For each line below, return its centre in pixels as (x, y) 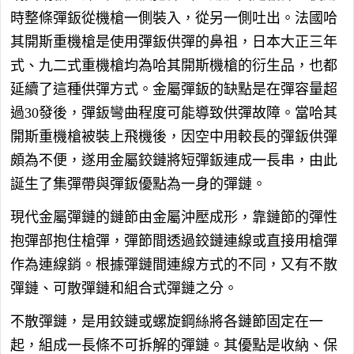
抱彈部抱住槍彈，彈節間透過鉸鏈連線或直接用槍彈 (174, 241)
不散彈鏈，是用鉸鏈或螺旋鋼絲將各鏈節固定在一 (167, 322)
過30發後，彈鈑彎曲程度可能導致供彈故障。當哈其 (174, 113)
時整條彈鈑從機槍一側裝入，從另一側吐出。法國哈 (174, 19)
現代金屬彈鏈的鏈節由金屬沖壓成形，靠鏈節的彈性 (174, 218)
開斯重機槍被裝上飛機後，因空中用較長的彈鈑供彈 (174, 137)
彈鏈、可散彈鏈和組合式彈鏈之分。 (124, 289)
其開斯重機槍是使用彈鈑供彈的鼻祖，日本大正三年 (174, 42)
